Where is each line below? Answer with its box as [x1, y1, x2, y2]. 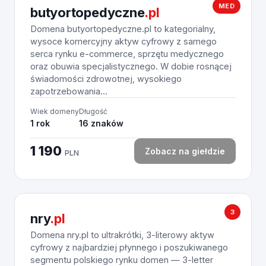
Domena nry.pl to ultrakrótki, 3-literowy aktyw [30, 230, 214, 240]
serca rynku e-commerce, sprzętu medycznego [30, 49, 224, 59]
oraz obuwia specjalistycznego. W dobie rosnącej [30, 61, 232, 71]
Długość [79, 107, 107, 116]
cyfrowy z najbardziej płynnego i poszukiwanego [30, 242, 228, 252]
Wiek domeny [30, 107, 79, 116]
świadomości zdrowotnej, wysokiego [30, 74, 182, 84]
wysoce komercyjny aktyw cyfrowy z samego [30, 36, 217, 46]
